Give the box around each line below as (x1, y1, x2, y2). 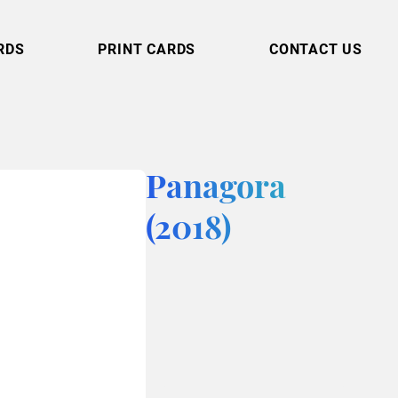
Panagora (146, 173, 287, 206)
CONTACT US (269, 39, 362, 59)
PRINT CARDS (98, 39, 196, 59)
